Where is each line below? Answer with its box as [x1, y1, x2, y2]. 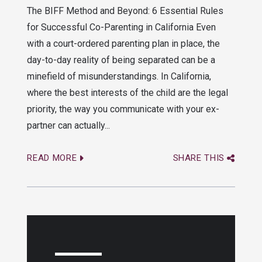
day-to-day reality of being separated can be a [27, 54, 216, 65]
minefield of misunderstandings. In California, [27, 71, 212, 82]
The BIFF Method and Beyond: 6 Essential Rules [27, 5, 224, 16]
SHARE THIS [173, 153, 225, 163]
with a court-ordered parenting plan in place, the [27, 38, 220, 49]
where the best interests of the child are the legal [27, 87, 229, 98]
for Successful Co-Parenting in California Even [27, 22, 216, 33]
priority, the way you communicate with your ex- [27, 104, 220, 115]
